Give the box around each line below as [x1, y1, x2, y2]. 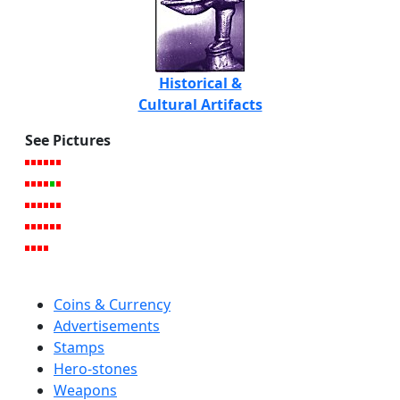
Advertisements [54, 315, 160, 336]
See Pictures [25, 129, 111, 150]
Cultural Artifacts [137, 94, 262, 114]
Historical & [158, 72, 242, 93]
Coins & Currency [54, 294, 171, 314]
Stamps [54, 337, 104, 357]
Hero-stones [54, 358, 137, 379]
